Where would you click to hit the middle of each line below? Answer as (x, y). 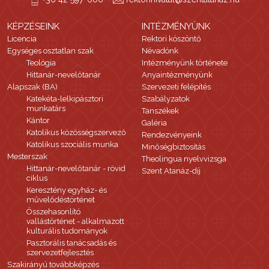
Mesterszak (27, 157)
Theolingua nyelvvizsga (184, 159)
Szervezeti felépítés (176, 87)
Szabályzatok (166, 99)
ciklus (37, 178)
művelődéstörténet (61, 200)
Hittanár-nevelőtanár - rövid (76, 169)
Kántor (38, 121)
